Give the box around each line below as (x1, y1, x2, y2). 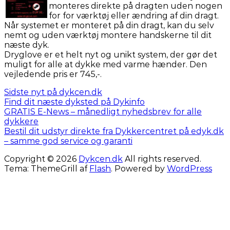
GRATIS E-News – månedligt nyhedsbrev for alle (4, 106, 202, 117)
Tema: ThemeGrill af (4, 163, 89, 174)
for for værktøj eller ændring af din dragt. (49, 10, 219, 21)
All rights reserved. (123, 154, 201, 164)
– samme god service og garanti (4, 136, 132, 146)
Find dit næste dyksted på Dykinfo (4, 97, 145, 107)
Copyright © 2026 (4, 154, 79, 164)
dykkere (4, 116, 39, 126)
